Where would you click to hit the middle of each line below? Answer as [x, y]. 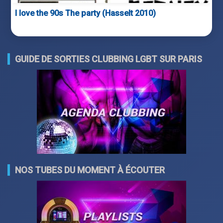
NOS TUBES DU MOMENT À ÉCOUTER [90, 170]
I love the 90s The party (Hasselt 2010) [86, 13]
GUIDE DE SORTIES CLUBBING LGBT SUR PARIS [109, 59]
